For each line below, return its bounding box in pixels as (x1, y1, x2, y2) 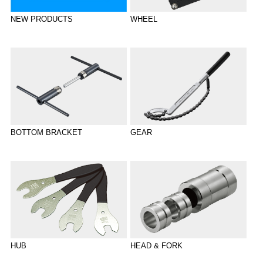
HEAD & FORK (130, 241, 183, 250)
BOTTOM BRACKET (10, 127, 82, 137)
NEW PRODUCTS (10, 14, 73, 23)
